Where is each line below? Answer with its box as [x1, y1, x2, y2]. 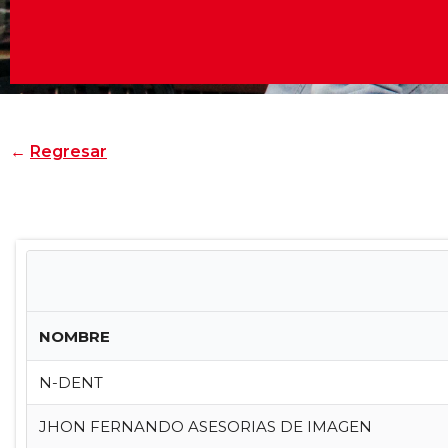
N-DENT [38, 373, 103, 392]
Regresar [30, 142, 107, 161]
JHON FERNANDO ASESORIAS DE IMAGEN [38, 417, 372, 436]
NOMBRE [38, 327, 110, 346]
